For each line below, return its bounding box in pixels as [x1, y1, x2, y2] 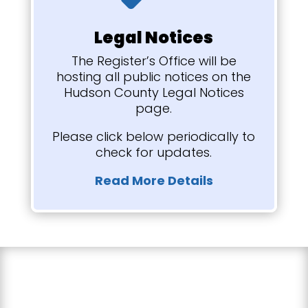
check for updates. [96, 143, 212, 161]
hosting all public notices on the [56, 67, 252, 85]
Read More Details [94, 171, 213, 189]
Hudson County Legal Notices [63, 83, 244, 101]
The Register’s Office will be [71, 52, 236, 69]
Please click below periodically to [52, 127, 256, 145]
